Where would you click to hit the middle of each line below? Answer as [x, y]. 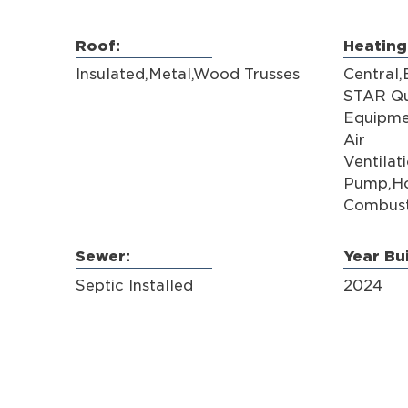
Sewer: [102, 257]
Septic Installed [134, 285]
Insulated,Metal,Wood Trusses [187, 75]
